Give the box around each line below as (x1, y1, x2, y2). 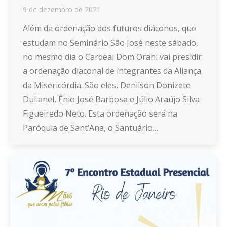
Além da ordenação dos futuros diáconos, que (23, 22, 196, 34)
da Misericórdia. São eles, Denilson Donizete (23, 79, 191, 91)
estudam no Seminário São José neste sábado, (23, 36, 198, 48)
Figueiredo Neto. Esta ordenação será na (23, 107, 177, 119)
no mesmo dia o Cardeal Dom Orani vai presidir (23, 51, 202, 62)
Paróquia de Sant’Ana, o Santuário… (23, 122, 158, 133)
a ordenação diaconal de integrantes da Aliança (23, 65, 201, 77)
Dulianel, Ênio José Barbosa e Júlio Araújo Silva (23, 93, 200, 105)
